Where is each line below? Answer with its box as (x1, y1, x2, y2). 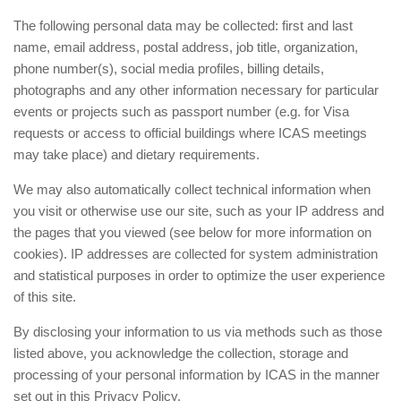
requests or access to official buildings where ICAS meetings (13, 125, 367, 141)
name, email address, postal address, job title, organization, (13, 39, 358, 55)
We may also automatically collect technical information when (13, 182, 371, 197)
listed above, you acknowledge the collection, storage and (13, 346, 348, 361)
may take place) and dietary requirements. (13, 147, 260, 162)
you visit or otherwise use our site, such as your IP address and (13, 203, 384, 218)
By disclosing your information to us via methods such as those (13, 324, 382, 339)
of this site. (13, 289, 76, 304)
